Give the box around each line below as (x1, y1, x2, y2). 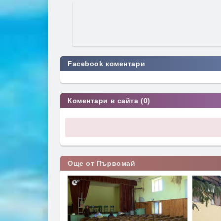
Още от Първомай (68, 159, 136, 167)
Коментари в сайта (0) (68, 96, 150, 105)
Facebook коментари (68, 59, 146, 68)
